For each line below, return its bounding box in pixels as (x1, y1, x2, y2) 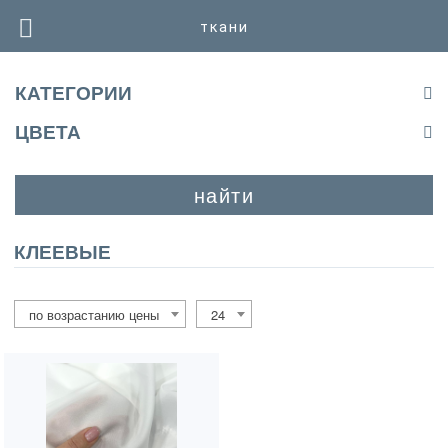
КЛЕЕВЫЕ (14, 242, 111, 263)
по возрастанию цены (29, 305, 159, 324)
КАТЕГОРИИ (15, 83, 132, 104)
